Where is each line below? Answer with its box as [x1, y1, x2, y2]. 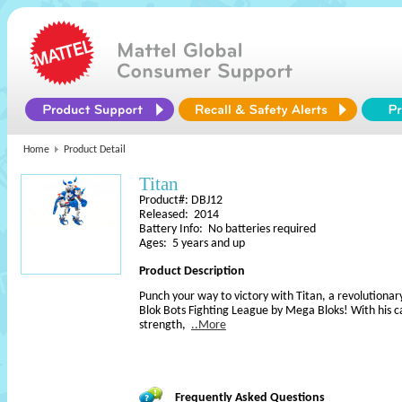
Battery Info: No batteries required [139, 223, 316, 236]
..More [191, 319, 226, 332]
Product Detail [64, 144, 126, 155]
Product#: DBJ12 [139, 194, 223, 207]
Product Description [139, 265, 245, 278]
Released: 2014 [139, 208, 219, 222]
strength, [139, 319, 191, 332]
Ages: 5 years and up [139, 237, 245, 250]
